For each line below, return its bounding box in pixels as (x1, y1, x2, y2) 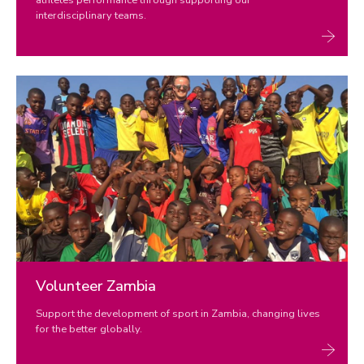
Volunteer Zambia (36, 276, 156, 296)
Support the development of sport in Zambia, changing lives (36, 306, 320, 321)
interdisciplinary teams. (36, 7, 146, 23)
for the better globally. (36, 322, 142, 336)
